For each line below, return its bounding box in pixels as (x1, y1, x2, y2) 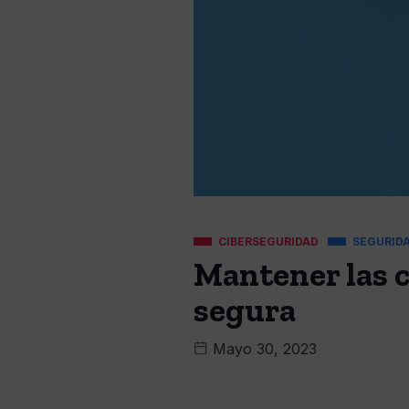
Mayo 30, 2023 (208, 340, 317, 358)
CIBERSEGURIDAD (218, 235, 319, 248)
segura (194, 290, 296, 330)
